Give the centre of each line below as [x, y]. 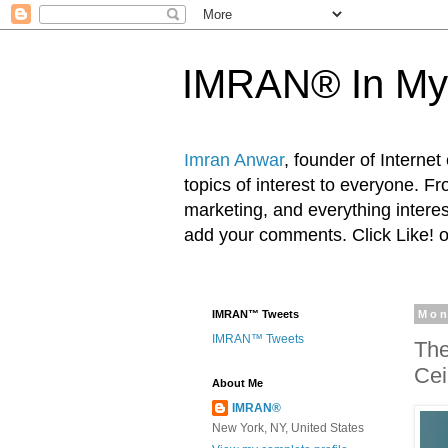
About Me [237, 383]
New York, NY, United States [288, 428]
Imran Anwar [234, 160]
